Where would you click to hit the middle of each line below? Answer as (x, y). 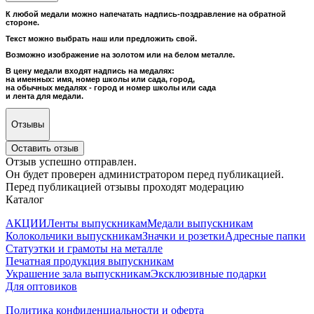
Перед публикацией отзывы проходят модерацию (125, 187)
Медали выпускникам (200, 224)
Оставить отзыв (45, 149)
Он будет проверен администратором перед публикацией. (145, 175)
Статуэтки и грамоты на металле (84, 249)
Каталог (25, 200)
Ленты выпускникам (97, 224)
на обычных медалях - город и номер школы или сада (111, 87)
